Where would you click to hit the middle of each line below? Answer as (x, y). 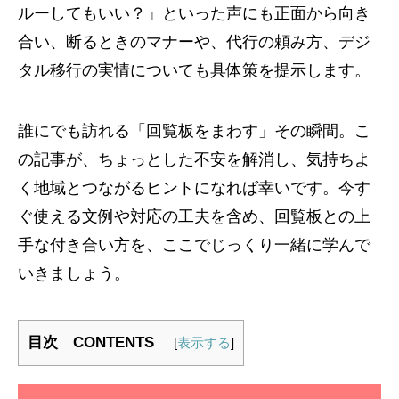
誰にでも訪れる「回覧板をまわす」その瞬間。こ (194, 131)
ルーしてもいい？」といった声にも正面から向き (194, 13)
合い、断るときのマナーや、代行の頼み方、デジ (194, 42)
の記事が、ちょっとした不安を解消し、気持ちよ (194, 159)
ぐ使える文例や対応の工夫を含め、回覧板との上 (194, 216)
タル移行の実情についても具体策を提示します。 (194, 70)
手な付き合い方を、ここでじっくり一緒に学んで (194, 245)
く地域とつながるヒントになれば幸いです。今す (194, 188)
